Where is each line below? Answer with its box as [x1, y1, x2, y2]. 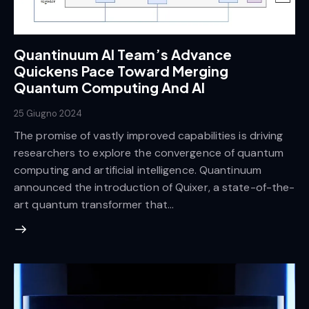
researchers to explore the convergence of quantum [14, 145, 283, 160]
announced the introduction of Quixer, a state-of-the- [14, 179, 295, 195]
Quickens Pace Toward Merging [14, 62, 228, 80]
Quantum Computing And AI [14, 79, 205, 97]
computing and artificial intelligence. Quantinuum [14, 162, 261, 177]
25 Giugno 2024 [14, 108, 82, 120]
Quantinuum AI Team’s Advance [14, 46, 232, 63]
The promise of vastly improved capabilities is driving [14, 128, 283, 143]
